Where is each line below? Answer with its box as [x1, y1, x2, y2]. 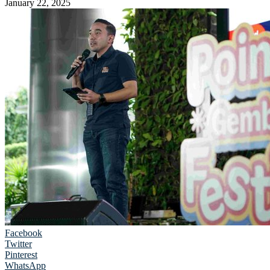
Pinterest [5, 249, 37, 260]
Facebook [5, 227, 42, 238]
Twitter [5, 238, 32, 249]
